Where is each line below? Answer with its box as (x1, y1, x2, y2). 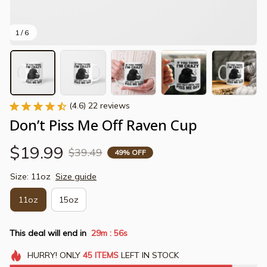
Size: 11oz (10, 171, 51, 182)
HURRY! (27, 250, 57, 261)
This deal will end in (10, 227, 86, 238)
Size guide (55, 171, 97, 182)
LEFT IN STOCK (118, 250, 179, 261)
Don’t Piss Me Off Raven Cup (10, 115, 197, 135)
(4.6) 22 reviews (69, 100, 130, 111)
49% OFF (114, 147, 146, 157)
